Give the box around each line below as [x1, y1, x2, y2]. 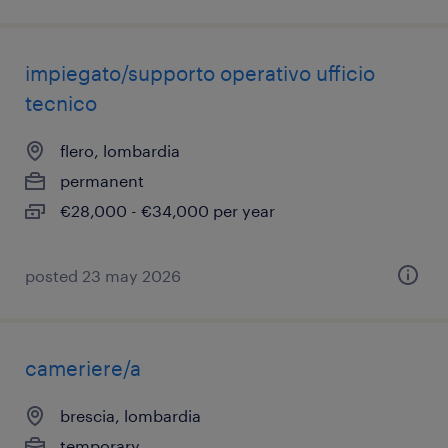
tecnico [25, 91, 97, 115]
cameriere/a [25, 356, 141, 380]
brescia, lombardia [60, 406, 201, 425]
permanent [60, 171, 144, 190]
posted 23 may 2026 [25, 266, 181, 285]
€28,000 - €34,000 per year [60, 201, 275, 220]
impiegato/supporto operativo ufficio [25, 61, 375, 85]
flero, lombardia [60, 141, 180, 160]
